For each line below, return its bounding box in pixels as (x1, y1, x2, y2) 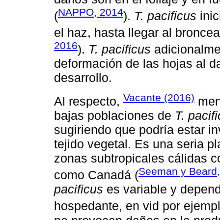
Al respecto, (54, 94, 123, 108)
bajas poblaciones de (54, 109, 175, 122)
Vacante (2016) (123, 91, 194, 103)
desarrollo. (54, 71, 112, 85)
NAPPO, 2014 (58, 6, 123, 18)
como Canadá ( (54, 168, 138, 182)
